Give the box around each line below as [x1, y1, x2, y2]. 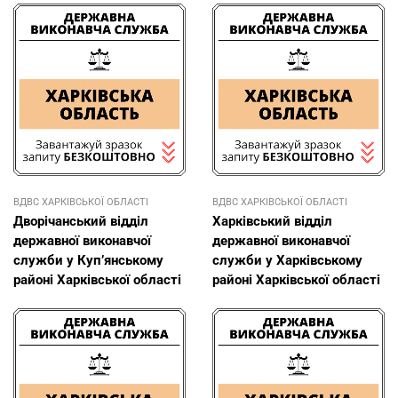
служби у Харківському [212, 251, 362, 268]
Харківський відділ [212, 212, 332, 229]
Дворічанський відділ [13, 212, 148, 229]
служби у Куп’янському [13, 251, 163, 268]
